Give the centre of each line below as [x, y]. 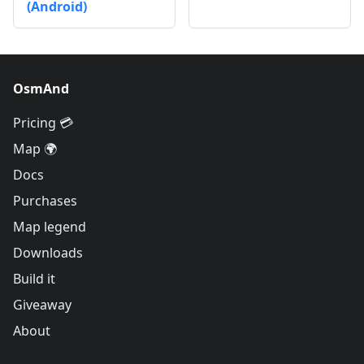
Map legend [50, 227]
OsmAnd [41, 89]
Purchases [45, 201]
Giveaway [42, 305]
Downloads [48, 253]
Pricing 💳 [43, 123]
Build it [34, 279]
